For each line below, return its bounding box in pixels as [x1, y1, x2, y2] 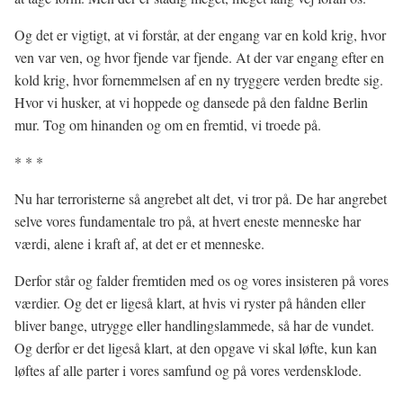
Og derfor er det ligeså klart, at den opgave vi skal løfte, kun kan [14, 338, 377, 357]
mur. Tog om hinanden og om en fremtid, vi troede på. [14, 115, 321, 134]
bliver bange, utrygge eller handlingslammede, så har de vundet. [14, 316, 374, 335]
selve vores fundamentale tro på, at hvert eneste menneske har [14, 211, 361, 230]
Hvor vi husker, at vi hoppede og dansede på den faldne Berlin [14, 93, 368, 112]
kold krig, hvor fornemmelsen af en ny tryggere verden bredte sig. [14, 70, 383, 89]
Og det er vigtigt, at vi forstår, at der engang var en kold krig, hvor [14, 25, 386, 44]
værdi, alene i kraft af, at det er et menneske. [14, 234, 264, 253]
